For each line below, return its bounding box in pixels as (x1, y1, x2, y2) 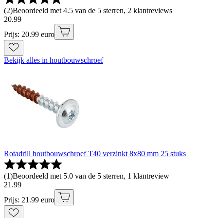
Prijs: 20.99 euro (4, 30, 54, 39)
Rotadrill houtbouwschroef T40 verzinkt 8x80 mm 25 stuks (4, 149, 186, 158)
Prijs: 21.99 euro (4, 196, 54, 204)
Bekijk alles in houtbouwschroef (4, 56, 103, 65)
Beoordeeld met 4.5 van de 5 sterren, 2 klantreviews (13, 6, 172, 15)
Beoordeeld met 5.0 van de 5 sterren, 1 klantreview (13, 172, 169, 181)
